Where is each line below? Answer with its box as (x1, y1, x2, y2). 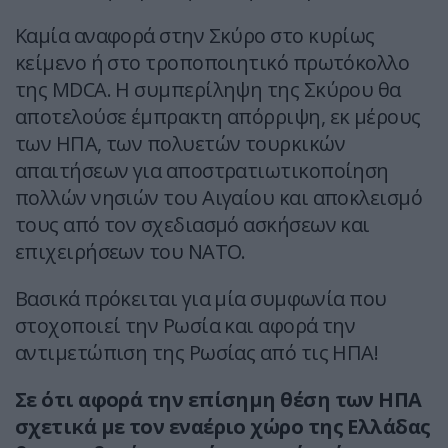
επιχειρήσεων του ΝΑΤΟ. (15, 238, 246, 266)
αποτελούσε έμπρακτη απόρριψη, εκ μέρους (15, 103, 421, 131)
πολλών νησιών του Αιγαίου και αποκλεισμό (15, 184, 423, 212)
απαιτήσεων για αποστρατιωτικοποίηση (15, 157, 389, 185)
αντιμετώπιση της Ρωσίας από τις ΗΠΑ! (15, 339, 379, 367)
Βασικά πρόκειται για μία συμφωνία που (15, 285, 387, 313)
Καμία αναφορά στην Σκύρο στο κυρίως (15, 22, 375, 50)
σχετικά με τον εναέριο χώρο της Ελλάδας (15, 413, 431, 441)
